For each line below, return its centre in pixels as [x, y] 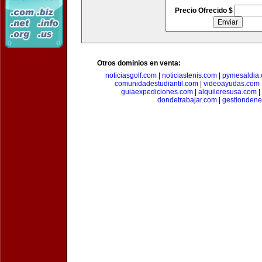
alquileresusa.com [227, 92]
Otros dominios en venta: [139, 63]
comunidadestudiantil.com [156, 84]
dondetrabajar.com [187, 100]
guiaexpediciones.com [157, 92]
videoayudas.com [231, 84]
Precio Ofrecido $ [204, 11]
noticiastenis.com [189, 75]
